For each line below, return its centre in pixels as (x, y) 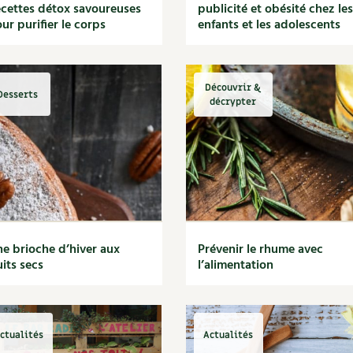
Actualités (229, 334)
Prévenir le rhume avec (260, 250)
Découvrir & (233, 87)
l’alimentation (235, 266)
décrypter (233, 102)
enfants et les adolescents (269, 25)
